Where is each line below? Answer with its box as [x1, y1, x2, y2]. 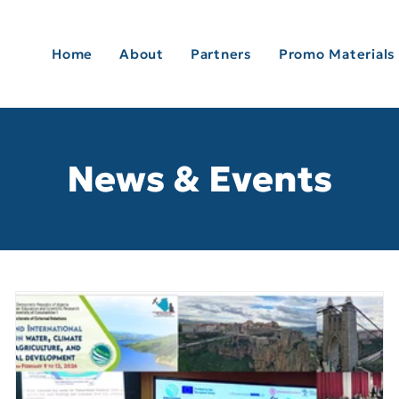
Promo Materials [278, 45, 396, 62]
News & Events [67, 157, 332, 201]
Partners [190, 45, 252, 62]
